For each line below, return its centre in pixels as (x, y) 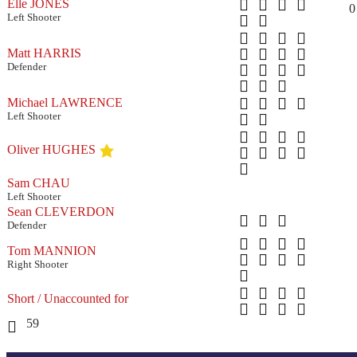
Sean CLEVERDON (61, 211)
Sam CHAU (39, 182)
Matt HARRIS (44, 53)
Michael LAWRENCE (65, 102)
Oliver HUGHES (51, 149)
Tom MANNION (52, 250)
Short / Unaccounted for (68, 298)
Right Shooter (37, 264)
